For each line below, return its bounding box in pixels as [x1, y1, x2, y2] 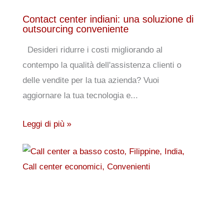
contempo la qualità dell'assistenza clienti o [22, 60, 181, 70]
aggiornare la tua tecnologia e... [22, 90, 138, 100]
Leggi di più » [22, 119, 71, 129]
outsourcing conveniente [22, 23, 129, 34]
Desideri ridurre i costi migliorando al [22, 45, 163, 55]
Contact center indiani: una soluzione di [22, 13, 193, 25]
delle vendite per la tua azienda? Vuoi [22, 75, 159, 85]
